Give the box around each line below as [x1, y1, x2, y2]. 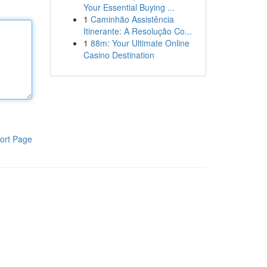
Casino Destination [83, 49, 154, 61]
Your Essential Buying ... [83, 1, 175, 13]
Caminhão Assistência [90, 13, 174, 25]
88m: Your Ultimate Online [90, 37, 190, 49]
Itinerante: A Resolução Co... [83, 25, 192, 37]
